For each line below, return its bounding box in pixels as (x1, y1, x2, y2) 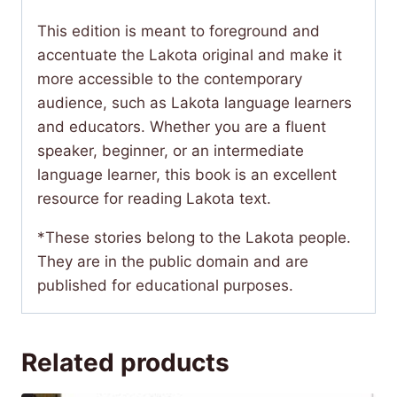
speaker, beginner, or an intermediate (37, 142, 304, 160)
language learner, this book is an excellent (37, 166, 337, 183)
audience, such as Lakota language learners (37, 94, 352, 112)
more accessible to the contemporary (37, 70, 302, 88)
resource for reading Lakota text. (37, 190, 271, 207)
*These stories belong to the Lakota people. (37, 229, 351, 246)
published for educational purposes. (37, 276, 293, 294)
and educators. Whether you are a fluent (37, 118, 326, 136)
